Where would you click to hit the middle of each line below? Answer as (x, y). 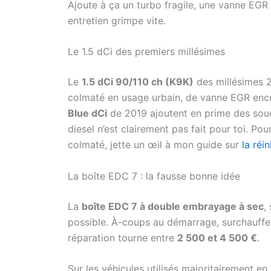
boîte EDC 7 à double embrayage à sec (173, 206)
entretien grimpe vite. (117, 20)
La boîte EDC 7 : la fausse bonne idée (154, 176)
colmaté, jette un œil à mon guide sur (155, 145)
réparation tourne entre (122, 237)
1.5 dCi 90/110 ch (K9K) (138, 82)
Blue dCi (87, 113)
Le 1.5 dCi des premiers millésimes (146, 52)
